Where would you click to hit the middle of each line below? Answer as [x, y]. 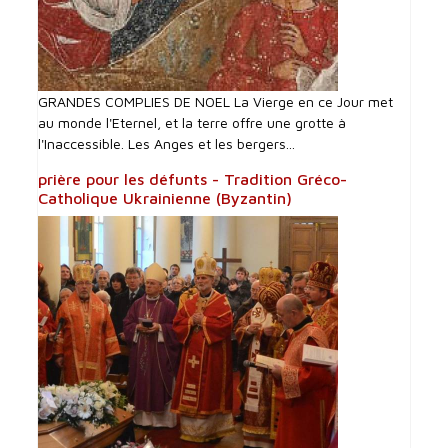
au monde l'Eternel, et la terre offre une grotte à [192, 123]
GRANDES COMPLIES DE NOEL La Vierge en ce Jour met [216, 102]
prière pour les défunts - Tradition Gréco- [193, 179]
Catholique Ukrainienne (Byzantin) [165, 198]
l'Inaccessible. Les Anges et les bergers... [167, 144]
